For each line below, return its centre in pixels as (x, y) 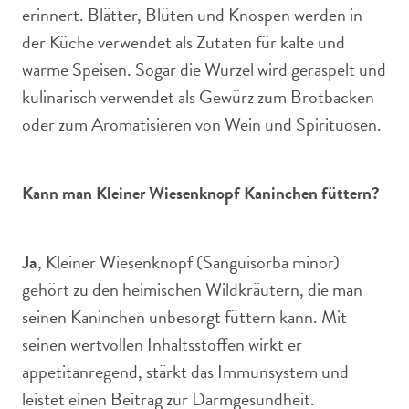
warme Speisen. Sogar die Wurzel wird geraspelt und (204, 69)
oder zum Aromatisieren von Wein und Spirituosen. (202, 124)
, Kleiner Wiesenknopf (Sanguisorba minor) (189, 262)
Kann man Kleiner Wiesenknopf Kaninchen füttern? (201, 193)
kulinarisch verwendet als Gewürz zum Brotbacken (198, 97)
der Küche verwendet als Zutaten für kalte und (184, 42)
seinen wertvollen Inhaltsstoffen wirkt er (162, 344)
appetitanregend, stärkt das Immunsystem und (185, 372)
